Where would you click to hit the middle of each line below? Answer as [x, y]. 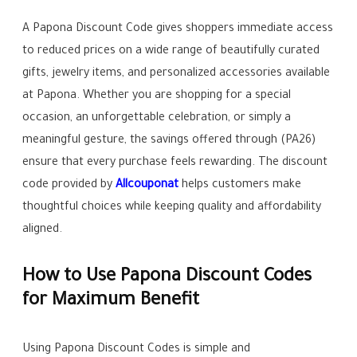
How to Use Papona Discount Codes [167, 278]
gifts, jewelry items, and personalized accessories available [177, 74]
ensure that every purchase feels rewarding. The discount [175, 163]
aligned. [43, 230]
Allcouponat [147, 186]
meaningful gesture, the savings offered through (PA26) [169, 141]
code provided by [69, 186]
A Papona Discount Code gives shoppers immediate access [178, 29]
